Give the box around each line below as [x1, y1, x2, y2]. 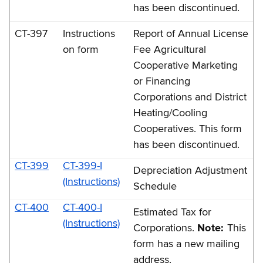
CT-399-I [63, 160, 102, 171]
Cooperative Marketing [133, 60, 238, 71]
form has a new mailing [133, 238, 240, 249]
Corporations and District [133, 92, 247, 103]
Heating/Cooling [133, 107, 207, 119]
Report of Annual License [133, 28, 248, 39]
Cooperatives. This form [133, 123, 242, 134]
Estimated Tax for [133, 207, 211, 218]
